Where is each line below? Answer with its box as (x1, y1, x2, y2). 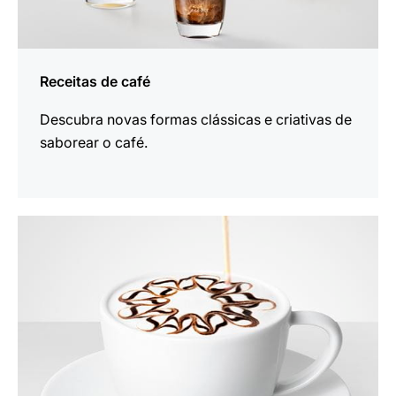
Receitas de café (40, 72, 150, 90)
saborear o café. (40, 133, 148, 151)
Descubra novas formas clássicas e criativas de (40, 110, 352, 128)
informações (17, 240, 100, 258)
